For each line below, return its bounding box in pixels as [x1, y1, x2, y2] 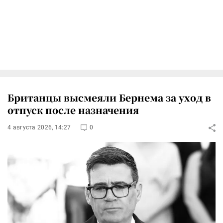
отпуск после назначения [7, 103, 139, 116]
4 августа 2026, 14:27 [7, 124, 71, 131]
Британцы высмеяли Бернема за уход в [7, 91, 211, 104]
